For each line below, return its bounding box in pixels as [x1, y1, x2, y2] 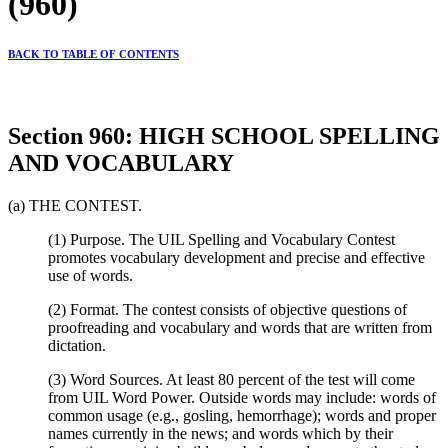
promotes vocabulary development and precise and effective [48, 249, 425, 267]
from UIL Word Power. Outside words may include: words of [48, 389, 436, 407]
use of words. [48, 267, 133, 285]
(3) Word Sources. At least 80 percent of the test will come [48, 371, 415, 389]
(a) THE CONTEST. [8, 197, 142, 215]
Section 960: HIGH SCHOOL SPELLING [8, 123, 440, 150]
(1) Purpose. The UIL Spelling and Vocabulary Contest [48, 231, 395, 249]
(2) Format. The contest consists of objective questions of [48, 301, 407, 319]
